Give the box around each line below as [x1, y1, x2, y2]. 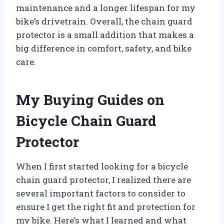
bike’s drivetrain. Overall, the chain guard [16, 15, 192, 27]
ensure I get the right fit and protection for [16, 201, 195, 213]
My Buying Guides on [16, 90, 164, 109]
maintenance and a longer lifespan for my [16, 2, 195, 14]
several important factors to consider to [16, 187, 185, 199]
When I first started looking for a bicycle [16, 160, 188, 172]
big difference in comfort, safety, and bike [16, 42, 191, 54]
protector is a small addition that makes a [16, 29, 194, 41]
